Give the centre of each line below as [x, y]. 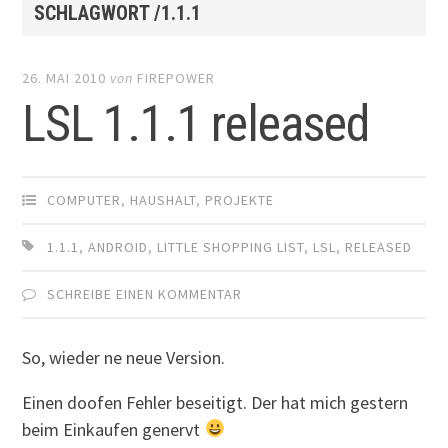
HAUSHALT [163, 200]
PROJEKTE [240, 200]
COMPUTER [84, 200]
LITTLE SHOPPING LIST [231, 247]
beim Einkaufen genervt [113, 429]
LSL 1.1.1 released [196, 124]
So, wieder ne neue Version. [124, 357]
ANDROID [118, 247]
